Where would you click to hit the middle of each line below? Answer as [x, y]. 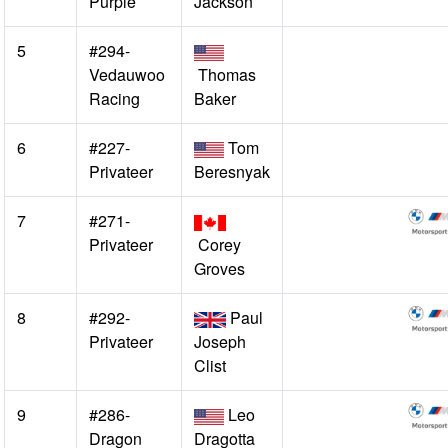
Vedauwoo [127, 74]
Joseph [220, 341]
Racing [114, 98]
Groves [219, 268]
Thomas [225, 74]
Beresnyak [232, 171]
